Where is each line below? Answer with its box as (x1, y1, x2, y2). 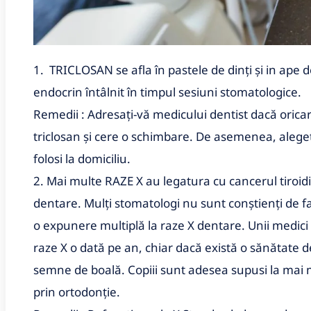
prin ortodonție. (33, 283, 120, 300)
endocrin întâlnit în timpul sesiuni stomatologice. (33, 83, 304, 100)
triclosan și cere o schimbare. (33, 128, 196, 144)
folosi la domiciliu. (33, 150, 131, 167)
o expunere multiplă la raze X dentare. (33, 217, 248, 233)
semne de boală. (33, 261, 128, 278)
